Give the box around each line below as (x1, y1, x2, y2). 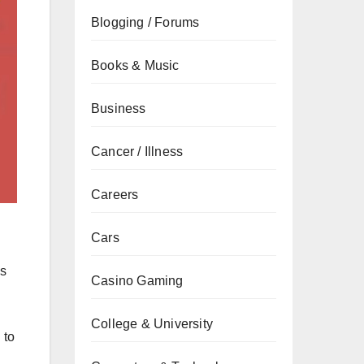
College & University (91, 317, 213, 331)
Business (91, 102, 146, 115)
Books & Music (91, 58, 180, 72)
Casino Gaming (91, 274, 184, 288)
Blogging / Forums (91, 15, 200, 29)
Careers (91, 188, 139, 201)
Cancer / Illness (91, 145, 184, 158)
